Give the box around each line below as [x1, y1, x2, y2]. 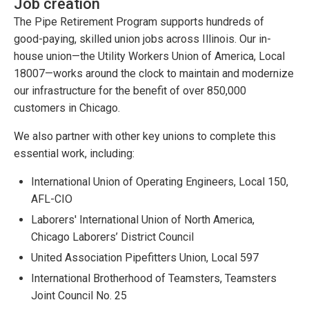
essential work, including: [14, 146, 134, 160]
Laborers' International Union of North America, [31, 212, 255, 226]
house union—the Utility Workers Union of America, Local [14, 49, 285, 63]
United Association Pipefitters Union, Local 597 [31, 250, 259, 264]
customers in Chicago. [14, 101, 120, 114]
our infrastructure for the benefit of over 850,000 [14, 83, 246, 97]
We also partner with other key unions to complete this [14, 129, 276, 143]
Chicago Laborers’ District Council [31, 230, 194, 243]
